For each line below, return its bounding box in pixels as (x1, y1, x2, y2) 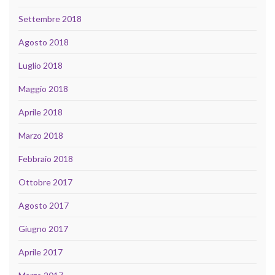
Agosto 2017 (18, 199, 69, 211)
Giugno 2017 (18, 223, 68, 234)
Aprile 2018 (18, 106, 63, 117)
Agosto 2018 (18, 36, 69, 47)
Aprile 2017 (18, 246, 63, 257)
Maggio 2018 (18, 83, 68, 94)
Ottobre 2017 (18, 176, 72, 187)
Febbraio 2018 (18, 153, 73, 164)
